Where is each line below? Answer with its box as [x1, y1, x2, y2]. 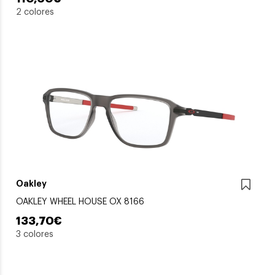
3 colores [16, 230, 53, 239]
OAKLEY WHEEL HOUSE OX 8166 [16, 197, 144, 206]
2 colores [16, 7, 54, 17]
